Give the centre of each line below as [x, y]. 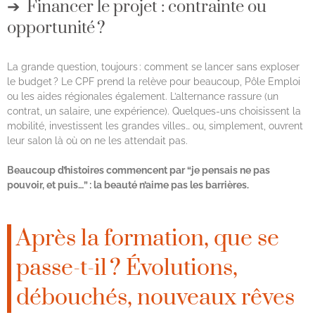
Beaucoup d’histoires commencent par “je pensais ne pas [139, 170]
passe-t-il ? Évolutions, [127, 268]
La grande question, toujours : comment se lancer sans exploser [153, 66]
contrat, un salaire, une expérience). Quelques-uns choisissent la [154, 111]
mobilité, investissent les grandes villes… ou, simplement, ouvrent [155, 126]
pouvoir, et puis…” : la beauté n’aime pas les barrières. [128, 185]
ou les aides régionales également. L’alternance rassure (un [143, 96]
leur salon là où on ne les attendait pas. [99, 140]
